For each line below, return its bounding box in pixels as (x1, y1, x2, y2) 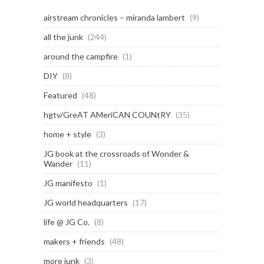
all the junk (44, 31, 83, 42)
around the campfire (44, 51, 118, 61)
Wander (44, 158, 72, 169)
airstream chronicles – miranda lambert (44, 12, 185, 22)
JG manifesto (44, 177, 93, 188)
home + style (44, 128, 91, 139)
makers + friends (44, 236, 105, 246)
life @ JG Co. (44, 216, 90, 227)
